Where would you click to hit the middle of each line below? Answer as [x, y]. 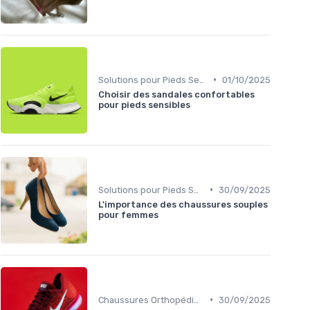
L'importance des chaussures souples [183, 204]
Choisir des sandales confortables [176, 94]
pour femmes [128, 215]
